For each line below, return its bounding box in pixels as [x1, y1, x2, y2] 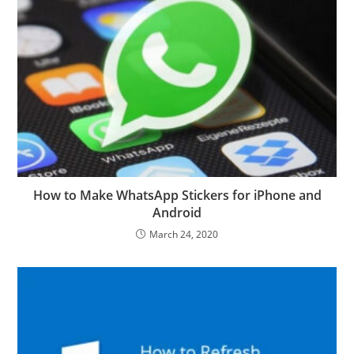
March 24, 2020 [149, 228, 218, 242]
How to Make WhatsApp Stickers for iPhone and [32, 186, 322, 205]
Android [153, 204, 201, 222]
